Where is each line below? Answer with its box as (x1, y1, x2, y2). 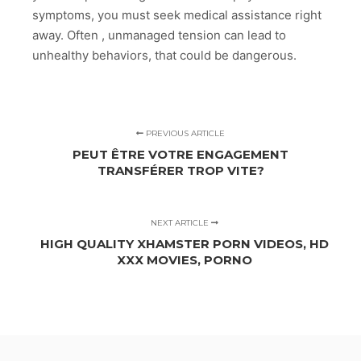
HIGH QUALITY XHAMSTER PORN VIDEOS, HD (39, 236, 329, 252)
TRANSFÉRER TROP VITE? (97, 163, 264, 179)
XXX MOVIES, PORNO (116, 252, 252, 268)
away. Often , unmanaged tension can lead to (32, 27, 286, 44)
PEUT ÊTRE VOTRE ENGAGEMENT (73, 147, 288, 163)
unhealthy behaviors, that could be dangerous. (32, 48, 297, 64)
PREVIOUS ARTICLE (143, 128, 225, 139)
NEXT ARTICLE (150, 218, 211, 229)
